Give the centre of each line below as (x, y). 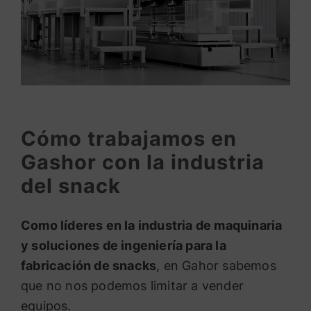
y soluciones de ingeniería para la (124, 246)
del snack (71, 186)
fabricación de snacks (89, 266)
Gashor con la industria (143, 162)
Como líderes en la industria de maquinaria (152, 226)
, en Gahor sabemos (216, 266)
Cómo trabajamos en (129, 139)
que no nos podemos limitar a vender (133, 286)
